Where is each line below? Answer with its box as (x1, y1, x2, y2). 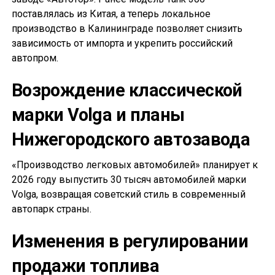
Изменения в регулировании (11, 231, 249, 252)
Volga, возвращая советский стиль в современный (11, 188, 246, 201)
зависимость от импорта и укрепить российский (11, 37, 233, 50)
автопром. (11, 52, 58, 64)
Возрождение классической (11, 80, 242, 101)
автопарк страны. (11, 203, 91, 215)
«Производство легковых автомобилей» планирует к (11, 159, 258, 171)
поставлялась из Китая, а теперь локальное (11, 8, 211, 20)
